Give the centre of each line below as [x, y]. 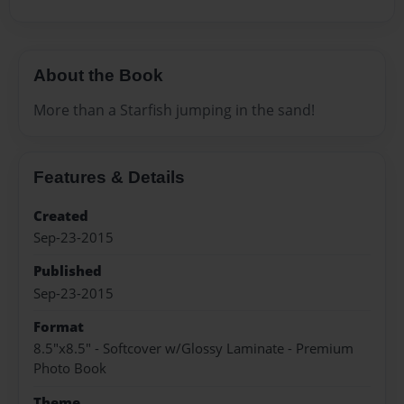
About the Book [98, 76]
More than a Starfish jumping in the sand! [174, 110]
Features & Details [109, 177]
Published [68, 271]
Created [61, 216]
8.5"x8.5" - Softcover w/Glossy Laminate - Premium [193, 349]
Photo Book [70, 369]
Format [59, 327]
